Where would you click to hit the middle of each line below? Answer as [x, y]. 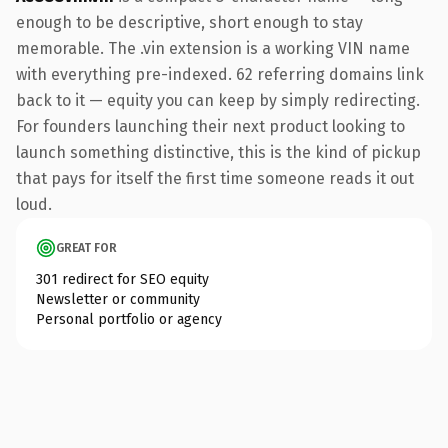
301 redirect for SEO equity [122, 279]
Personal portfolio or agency [129, 319]
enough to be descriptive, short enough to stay [189, 22]
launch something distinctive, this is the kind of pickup [218, 152]
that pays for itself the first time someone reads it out [215, 178]
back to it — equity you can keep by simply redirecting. [218, 100]
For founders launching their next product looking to [210, 126]
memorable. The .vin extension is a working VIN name [213, 48]
